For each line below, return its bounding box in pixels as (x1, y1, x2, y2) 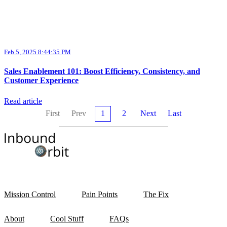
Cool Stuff (50, 214, 84, 223)
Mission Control (4, 190, 56, 199)
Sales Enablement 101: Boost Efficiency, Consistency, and (4, 67, 200, 76)
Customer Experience (4, 76, 79, 85)
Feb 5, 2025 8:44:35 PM (4, 48, 71, 56)
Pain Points (82, 190, 118, 199)
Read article (4, 96, 42, 105)
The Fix (143, 190, 169, 199)
